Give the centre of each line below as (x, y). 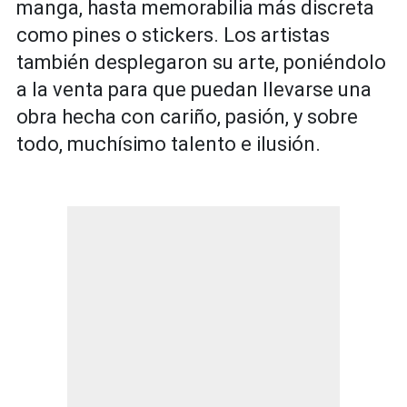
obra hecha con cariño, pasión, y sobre (187, 116)
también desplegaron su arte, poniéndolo (201, 62)
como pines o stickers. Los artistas (173, 35)
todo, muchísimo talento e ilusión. (169, 144)
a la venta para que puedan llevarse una (194, 89)
